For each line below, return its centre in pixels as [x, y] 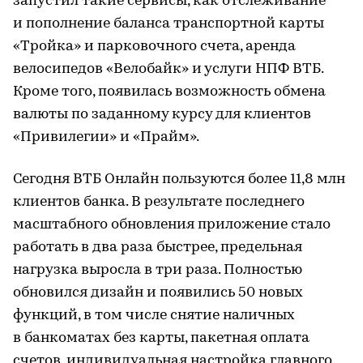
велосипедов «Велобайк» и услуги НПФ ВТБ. [168, 69]
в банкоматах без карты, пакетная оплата [161, 338]
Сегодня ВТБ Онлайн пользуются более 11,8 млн [179, 179]
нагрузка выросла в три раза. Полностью [158, 270]
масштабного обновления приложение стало [172, 225]
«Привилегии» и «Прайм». [106, 137]
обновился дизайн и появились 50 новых [158, 293]
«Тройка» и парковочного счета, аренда [154, 47]
